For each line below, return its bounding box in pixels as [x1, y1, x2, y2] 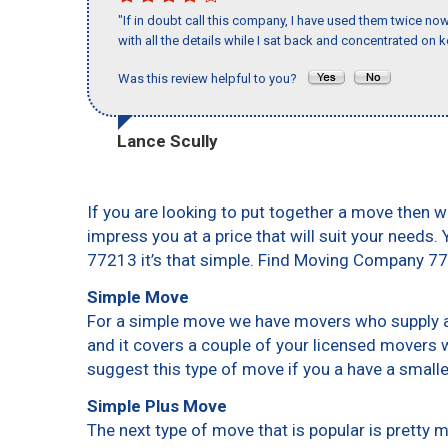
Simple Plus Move [87, 395, 227, 416]
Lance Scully [117, 130, 218, 151]
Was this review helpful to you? [118, 71, 306, 87]
